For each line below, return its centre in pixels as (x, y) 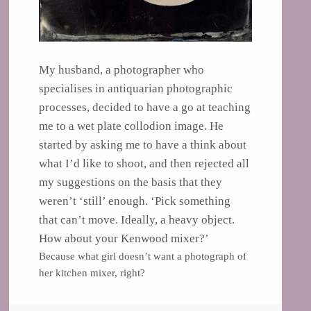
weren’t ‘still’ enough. (94, 201)
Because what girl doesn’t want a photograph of (142, 256)
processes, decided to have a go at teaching (144, 107)
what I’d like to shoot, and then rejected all (144, 163)
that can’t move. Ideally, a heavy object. (136, 219)
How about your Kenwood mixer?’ (124, 238)
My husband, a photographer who (121, 69)
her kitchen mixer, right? (92, 272)
